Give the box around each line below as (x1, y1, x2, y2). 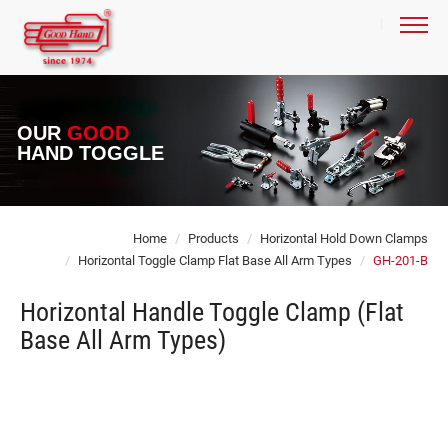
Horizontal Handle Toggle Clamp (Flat (20, 296, 404, 327)
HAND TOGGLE (16, 142, 164, 165)
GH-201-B (373, 252, 428, 268)
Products (188, 230, 239, 246)
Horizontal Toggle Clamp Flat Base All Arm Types (78, 252, 352, 268)
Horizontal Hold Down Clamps (260, 230, 428, 246)
